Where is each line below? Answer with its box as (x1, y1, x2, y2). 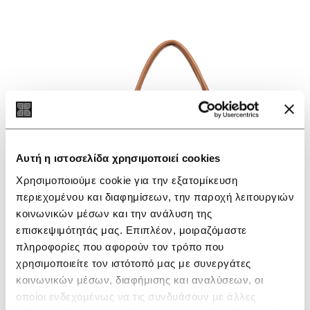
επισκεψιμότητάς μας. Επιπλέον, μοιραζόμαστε (16, 224, 247, 236)
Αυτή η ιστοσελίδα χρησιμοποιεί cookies (16, 152, 221, 164)
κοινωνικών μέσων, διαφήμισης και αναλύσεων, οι (16, 273, 263, 286)
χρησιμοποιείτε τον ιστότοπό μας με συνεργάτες (16, 257, 251, 269)
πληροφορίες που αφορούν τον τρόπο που (16, 240, 224, 253)
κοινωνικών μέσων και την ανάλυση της (16, 207, 212, 219)
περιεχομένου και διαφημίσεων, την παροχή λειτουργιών (16, 190, 294, 203)
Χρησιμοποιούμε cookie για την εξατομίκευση (16, 174, 237, 186)
